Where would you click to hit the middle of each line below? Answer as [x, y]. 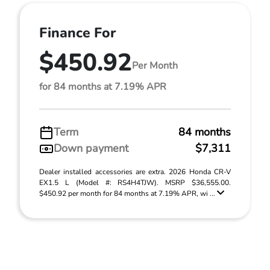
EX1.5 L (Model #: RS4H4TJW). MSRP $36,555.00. [135, 183]
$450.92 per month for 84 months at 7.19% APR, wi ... [128, 193]
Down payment [91, 148]
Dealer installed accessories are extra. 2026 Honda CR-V [135, 172]
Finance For [77, 33]
